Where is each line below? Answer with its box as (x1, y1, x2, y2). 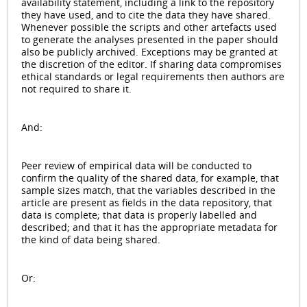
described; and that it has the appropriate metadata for (21, 220, 278, 234)
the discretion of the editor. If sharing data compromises (21, 57, 282, 71)
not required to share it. (21, 82, 132, 95)
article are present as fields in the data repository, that (21, 195, 272, 209)
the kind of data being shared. (21, 232, 160, 246)
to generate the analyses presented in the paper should (21, 32, 278, 46)
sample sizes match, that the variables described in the (21, 183, 275, 197)
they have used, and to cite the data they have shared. (21, 8, 271, 21)
